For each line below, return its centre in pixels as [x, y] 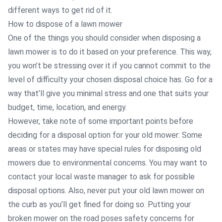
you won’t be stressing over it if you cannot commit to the [109, 66]
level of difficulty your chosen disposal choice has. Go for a [110, 80]
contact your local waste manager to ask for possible [101, 177]
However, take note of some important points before [101, 121]
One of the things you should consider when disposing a [104, 38]
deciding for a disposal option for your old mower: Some [105, 135]
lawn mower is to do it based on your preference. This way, [110, 52]
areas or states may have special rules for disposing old [105, 149]
